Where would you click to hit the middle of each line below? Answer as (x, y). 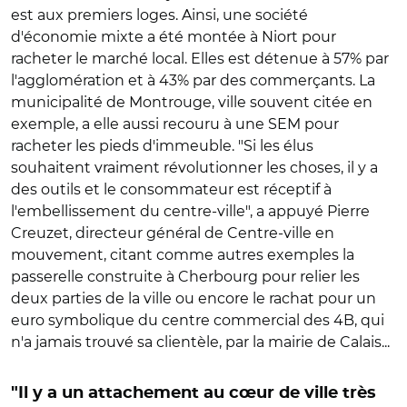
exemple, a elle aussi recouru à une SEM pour (175, 124)
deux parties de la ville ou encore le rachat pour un (194, 298)
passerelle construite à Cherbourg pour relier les (185, 277)
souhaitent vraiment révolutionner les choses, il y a (194, 168)
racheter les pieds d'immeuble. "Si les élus (162, 146)
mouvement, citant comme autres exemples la (183, 255)
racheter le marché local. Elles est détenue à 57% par (200, 59)
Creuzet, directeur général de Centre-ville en (173, 233)
